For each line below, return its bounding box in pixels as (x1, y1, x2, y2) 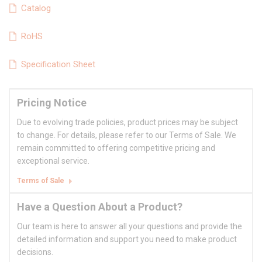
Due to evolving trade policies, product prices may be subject (17, 118, 238, 127)
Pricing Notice (17, 96, 87, 109)
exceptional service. (17, 156, 89, 166)
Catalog (21, 3, 51, 14)
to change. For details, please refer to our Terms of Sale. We (17, 130, 236, 140)
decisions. (17, 247, 53, 257)
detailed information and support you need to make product (17, 235, 237, 244)
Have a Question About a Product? (17, 201, 182, 213)
